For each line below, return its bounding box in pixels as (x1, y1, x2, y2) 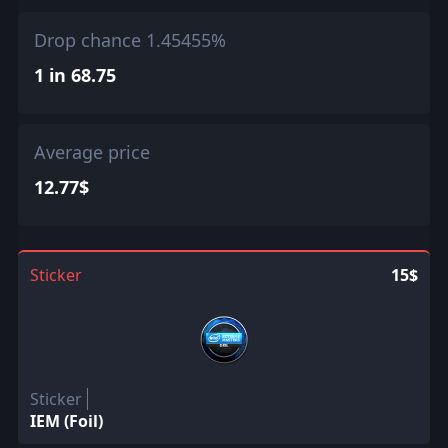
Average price (33, 140, 150, 165)
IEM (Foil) (29, 410, 103, 433)
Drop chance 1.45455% (33, 28, 226, 53)
